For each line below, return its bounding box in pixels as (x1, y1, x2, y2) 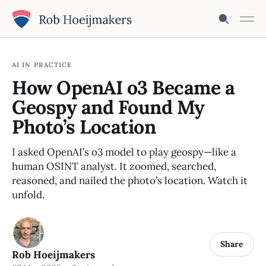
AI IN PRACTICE (12, 61, 72, 69)
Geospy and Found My (12, 95, 205, 119)
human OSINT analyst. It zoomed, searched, (12, 160, 216, 173)
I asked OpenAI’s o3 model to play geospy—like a (12, 145, 236, 159)
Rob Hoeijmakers (12, 248, 95, 261)
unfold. (12, 188, 45, 201)
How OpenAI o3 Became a (12, 75, 235, 100)
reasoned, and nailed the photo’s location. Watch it (12, 174, 248, 187)
